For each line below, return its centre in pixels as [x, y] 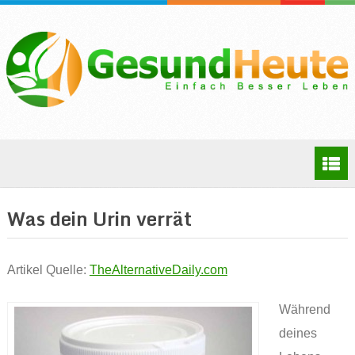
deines [298, 334]
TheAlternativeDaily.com [158, 270]
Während [305, 310]
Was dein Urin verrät [99, 219]
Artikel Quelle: [48, 270]
